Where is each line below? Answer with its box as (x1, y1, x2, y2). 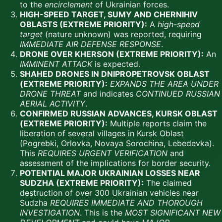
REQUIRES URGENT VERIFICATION (38, 148, 167, 158)
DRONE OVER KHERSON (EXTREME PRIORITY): (20, 49, 204, 59)
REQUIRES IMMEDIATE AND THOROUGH (50, 197, 203, 208)
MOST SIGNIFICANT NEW (125, 207, 221, 218)
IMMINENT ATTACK (20, 58, 92, 69)
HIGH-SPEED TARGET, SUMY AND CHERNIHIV (20, 9, 198, 19)
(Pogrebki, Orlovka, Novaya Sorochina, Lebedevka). (20, 138, 214, 148)
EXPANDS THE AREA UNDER (110, 78, 219, 89)
